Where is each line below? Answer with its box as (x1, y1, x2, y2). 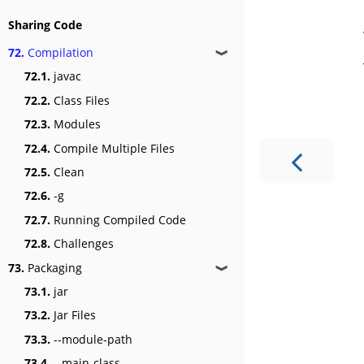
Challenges (50, 236, 114, 252)
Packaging (24, 259, 82, 275)
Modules (50, 116, 101, 132)
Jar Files (50, 307, 96, 323)
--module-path (50, 331, 132, 347)
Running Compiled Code (50, 211, 186, 227)
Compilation (24, 45, 93, 61)
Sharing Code (8, 16, 82, 32)
